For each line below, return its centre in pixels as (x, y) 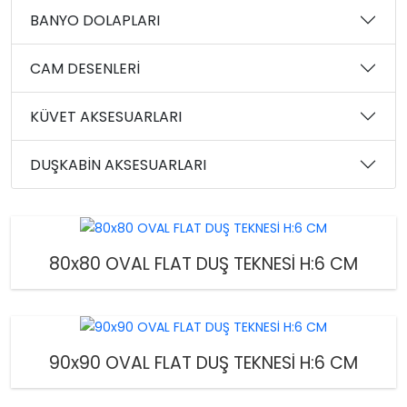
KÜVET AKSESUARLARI (106, 116)
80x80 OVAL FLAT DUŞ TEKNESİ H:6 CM (203, 263)
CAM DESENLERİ (85, 68)
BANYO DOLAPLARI (95, 20)
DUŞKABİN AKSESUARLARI (118, 164)
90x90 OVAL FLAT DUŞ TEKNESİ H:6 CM (203, 363)
